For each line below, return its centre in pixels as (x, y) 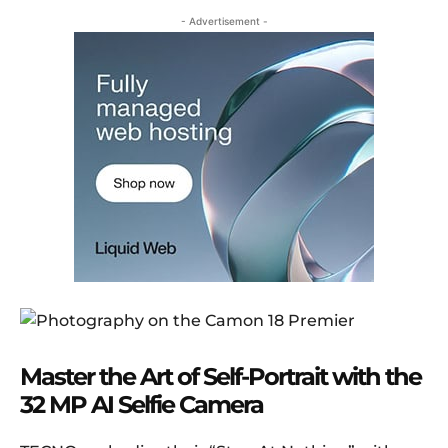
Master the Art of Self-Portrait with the (220, 377)
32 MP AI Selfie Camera (141, 405)
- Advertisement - (224, 21)
